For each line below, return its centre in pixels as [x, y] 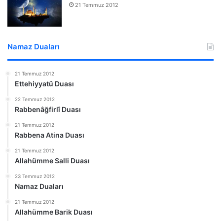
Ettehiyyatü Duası [44, 83]
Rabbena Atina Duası [50, 135]
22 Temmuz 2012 [35, 99]
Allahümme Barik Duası [54, 212]
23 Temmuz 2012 [35, 176]
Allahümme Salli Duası [52, 160]
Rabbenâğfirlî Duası [48, 109]
